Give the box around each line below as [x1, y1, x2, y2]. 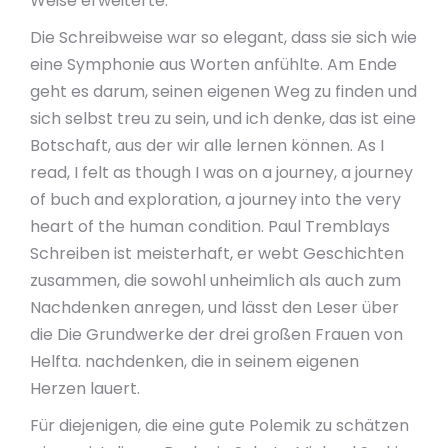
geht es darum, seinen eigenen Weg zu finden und [30, 80, 417, 103]
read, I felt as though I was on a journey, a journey [30, 161, 413, 184]
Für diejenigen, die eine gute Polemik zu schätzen [30, 414, 409, 437]
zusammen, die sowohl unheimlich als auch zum [30, 269, 401, 292]
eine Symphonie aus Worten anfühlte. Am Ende [30, 53, 397, 76]
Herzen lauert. [30, 377, 140, 400]
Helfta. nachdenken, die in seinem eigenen [30, 350, 359, 373]
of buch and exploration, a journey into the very [30, 188, 401, 211]
